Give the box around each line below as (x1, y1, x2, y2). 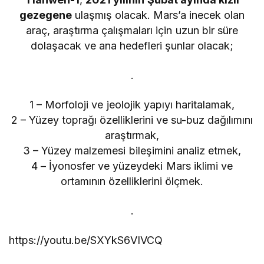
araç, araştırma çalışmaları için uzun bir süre (26, 24, 238, 37)
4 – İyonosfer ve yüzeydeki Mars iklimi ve (31, 160, 233, 173)
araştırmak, (105, 129, 159, 142)
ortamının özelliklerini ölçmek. (60, 175, 204, 188)
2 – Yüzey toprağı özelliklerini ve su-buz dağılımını (11, 114, 253, 127)
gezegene (19, 9, 72, 22)
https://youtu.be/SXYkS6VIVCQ (9, 234, 163, 247)
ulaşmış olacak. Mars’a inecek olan (71, 9, 245, 22)
